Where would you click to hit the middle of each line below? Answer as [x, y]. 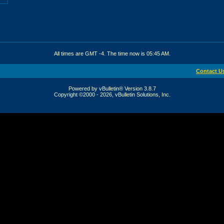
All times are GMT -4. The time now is [100, 53]
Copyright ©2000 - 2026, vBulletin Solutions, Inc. [112, 94]
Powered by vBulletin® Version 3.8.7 [112, 88]
